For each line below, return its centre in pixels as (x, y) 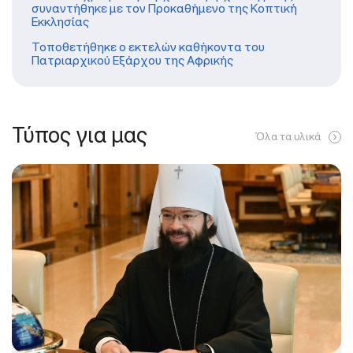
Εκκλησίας (60, 21)
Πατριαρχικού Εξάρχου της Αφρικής (132, 60)
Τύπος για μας (80, 134)
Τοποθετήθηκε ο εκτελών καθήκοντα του (148, 46)
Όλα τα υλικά (288, 136)
